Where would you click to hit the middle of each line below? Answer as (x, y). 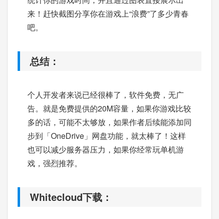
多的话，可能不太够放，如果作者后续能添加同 (109, 122)
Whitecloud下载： (71, 197)
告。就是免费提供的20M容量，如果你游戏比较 (109, 108)
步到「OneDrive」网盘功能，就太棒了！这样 (107, 135)
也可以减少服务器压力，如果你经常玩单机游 (106, 149)
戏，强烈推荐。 (55, 163)
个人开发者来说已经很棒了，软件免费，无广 (106, 94)
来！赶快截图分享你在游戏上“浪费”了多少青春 (108, 13)
